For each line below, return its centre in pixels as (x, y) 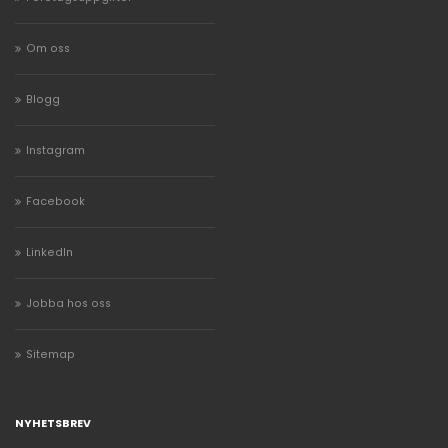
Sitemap (50, 355)
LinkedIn (49, 253)
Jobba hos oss (68, 304)
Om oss (48, 49)
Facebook (55, 202)
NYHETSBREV (53, 423)
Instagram (55, 151)
